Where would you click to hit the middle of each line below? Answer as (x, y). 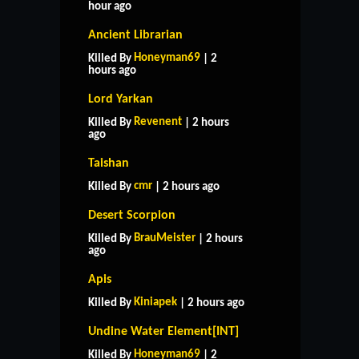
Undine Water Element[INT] (163, 331)
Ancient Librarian (135, 35)
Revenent (158, 122)
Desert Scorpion (132, 215)
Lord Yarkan (121, 99)
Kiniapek (155, 302)
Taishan (109, 163)
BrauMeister (165, 238)
